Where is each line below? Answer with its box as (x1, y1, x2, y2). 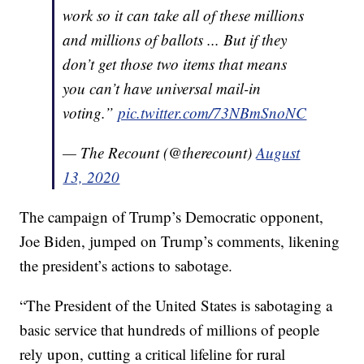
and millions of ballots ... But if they (63, 29, 288, 50)
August (256, 142, 301, 163)
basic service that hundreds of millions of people (19, 319, 320, 340)
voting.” (63, 102, 119, 123)
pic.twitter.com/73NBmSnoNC (118, 102, 307, 123)
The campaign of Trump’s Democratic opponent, (19, 206, 324, 227)
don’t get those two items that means (63, 54, 288, 75)
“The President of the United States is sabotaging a (19, 295, 333, 316)
